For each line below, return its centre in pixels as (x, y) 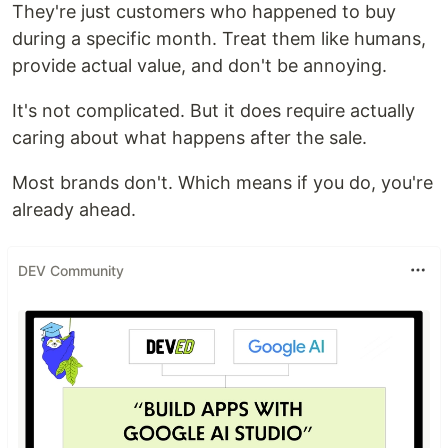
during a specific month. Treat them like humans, (219, 39)
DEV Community (71, 270)
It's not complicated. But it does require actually (213, 111)
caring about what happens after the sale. (189, 138)
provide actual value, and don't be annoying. (199, 66)
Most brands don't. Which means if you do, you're (222, 183)
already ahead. (74, 210)
